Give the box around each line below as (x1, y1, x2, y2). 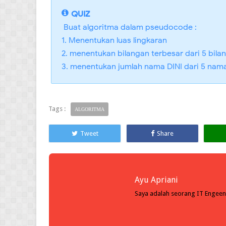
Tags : (48, 104, 66, 112)
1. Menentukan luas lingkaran (62, 35, 167, 45)
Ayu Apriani (135, 175, 178, 185)
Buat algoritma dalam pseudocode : (62, 22, 197, 32)
